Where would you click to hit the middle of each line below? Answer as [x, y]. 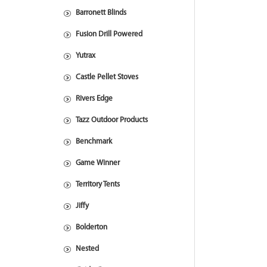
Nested [87, 249]
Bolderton [91, 227]
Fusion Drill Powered [109, 34]
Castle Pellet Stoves [107, 77]
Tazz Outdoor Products [112, 120]
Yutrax [86, 56]
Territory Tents [98, 184]
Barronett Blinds [101, 13]
